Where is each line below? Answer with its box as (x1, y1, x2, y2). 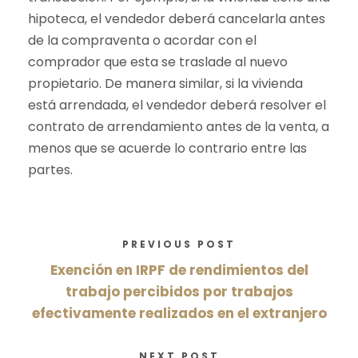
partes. (28, 161, 73, 180)
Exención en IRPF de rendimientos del (50, 261, 308, 280)
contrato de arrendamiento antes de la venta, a (28, 117, 329, 137)
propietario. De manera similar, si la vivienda (28, 74, 303, 93)
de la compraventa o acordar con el (28, 31, 257, 50)
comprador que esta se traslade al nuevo (28, 53, 288, 72)
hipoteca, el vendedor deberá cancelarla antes (28, 10, 325, 29)
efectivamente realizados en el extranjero (31, 304, 327, 324)
